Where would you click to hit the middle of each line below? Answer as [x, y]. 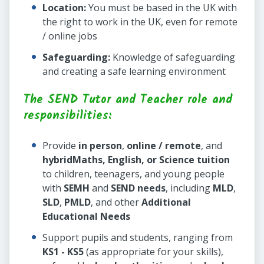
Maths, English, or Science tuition [151, 160]
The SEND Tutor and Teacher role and [128, 100]
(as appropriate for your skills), [154, 252]
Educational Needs [86, 217]
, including [189, 188]
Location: [64, 8]
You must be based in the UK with [161, 8]
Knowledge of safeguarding [173, 57]
